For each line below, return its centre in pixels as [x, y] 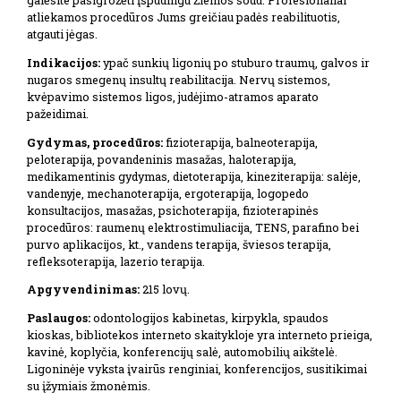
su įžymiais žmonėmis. [89, 386]
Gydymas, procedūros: [95, 142]
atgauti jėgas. [62, 34]
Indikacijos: [64, 62]
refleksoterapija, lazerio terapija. [116, 261]
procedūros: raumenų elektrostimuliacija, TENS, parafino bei [193, 227]
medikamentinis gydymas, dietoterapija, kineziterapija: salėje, [194, 176]
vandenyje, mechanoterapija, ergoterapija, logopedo [168, 193]
